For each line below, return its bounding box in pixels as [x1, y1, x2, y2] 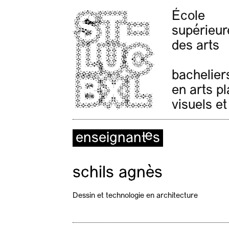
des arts [172, 39, 219, 53]
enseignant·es [76, 131, 160, 146]
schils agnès [73, 165, 163, 181]
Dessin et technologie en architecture [73, 192, 198, 200]
